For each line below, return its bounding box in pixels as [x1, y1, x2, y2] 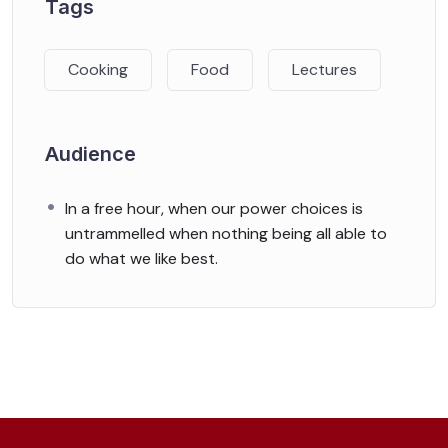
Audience [45, 141, 136, 166]
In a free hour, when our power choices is [65, 197, 363, 219]
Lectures [292, 58, 357, 80]
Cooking [68, 58, 128, 80]
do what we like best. [65, 247, 218, 269]
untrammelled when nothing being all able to [65, 222, 387, 244]
